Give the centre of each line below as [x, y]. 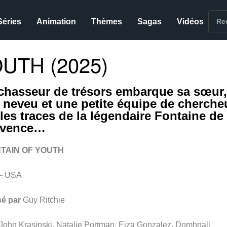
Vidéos [191, 22]
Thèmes [107, 22]
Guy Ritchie [44, 200]
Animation [56, 22]
